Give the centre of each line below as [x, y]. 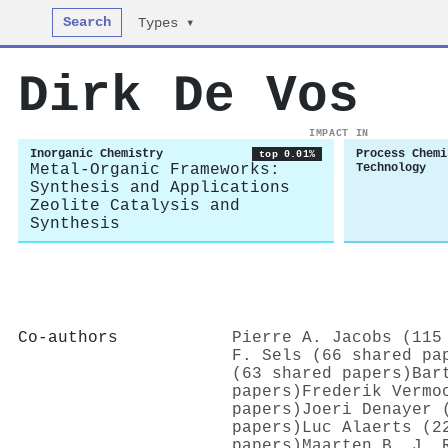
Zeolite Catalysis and [135, 206]
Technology [391, 168]
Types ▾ [166, 23]
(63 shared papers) [322, 373]
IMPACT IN [339, 133]
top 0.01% [287, 154]
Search [87, 22]
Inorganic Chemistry [96, 154]
